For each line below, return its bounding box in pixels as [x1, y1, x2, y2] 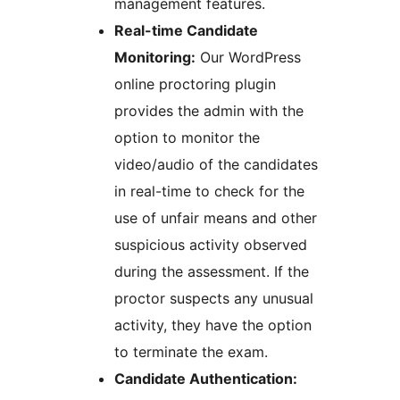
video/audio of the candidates [114, 155, 318, 174]
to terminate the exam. [114, 343, 268, 362]
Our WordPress [196, 48, 301, 67]
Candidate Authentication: [114, 370, 297, 388]
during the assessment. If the [114, 262, 309, 281]
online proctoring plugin [114, 75, 276, 94]
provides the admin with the [114, 102, 304, 121]
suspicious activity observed [114, 236, 307, 254]
